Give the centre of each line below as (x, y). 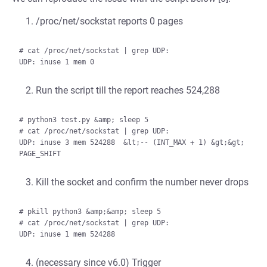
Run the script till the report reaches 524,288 (128, 90)
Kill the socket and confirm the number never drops (142, 182)
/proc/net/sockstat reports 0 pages (109, 21)
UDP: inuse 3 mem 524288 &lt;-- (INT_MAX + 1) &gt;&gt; (132, 142)
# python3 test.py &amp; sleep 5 (84, 120)
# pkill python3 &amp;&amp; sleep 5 (90, 212)
